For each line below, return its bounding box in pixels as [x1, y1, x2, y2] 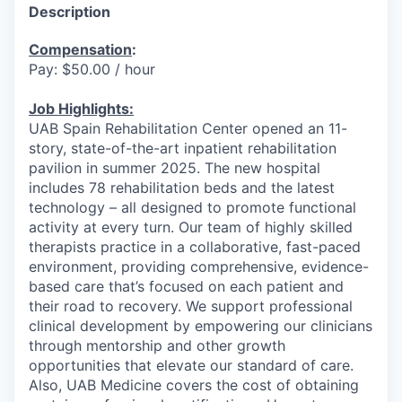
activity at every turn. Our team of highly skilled [29, 217, 353, 236]
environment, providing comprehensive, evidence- [29, 257, 369, 275]
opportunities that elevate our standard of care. [29, 355, 354, 374]
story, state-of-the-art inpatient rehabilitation [29, 138, 336, 157]
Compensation [29, 39, 132, 58]
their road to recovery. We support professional [29, 296, 353, 315]
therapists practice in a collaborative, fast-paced [29, 237, 361, 256]
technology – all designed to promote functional [29, 197, 356, 216]
